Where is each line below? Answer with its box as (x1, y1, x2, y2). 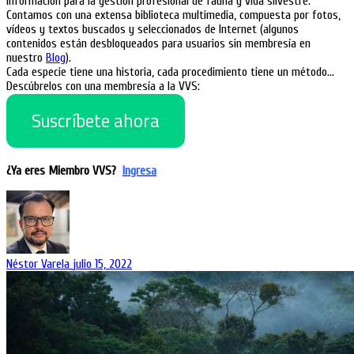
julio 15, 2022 (73, 256, 132, 271)
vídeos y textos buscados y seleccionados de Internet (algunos (6, 21, 299, 36)
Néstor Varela (6, 256, 73, 271)
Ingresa (122, 163, 156, 178)
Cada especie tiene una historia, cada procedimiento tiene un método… (6, 64, 334, 79)
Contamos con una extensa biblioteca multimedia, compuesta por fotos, (6, 7, 341, 22)
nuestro (6, 50, 46, 65)
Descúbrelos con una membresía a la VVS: (6, 78, 200, 93)
